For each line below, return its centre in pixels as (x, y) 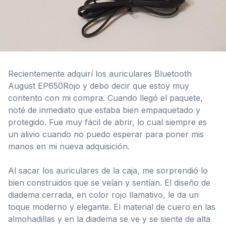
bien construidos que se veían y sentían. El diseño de (109, 182)
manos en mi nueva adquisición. (69, 146)
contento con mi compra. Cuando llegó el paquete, (105, 98)
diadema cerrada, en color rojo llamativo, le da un (103, 194)
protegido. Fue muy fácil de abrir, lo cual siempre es (107, 122)
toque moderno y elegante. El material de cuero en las (112, 207)
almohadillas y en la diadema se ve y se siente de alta (109, 219)
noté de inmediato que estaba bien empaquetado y (104, 110)
